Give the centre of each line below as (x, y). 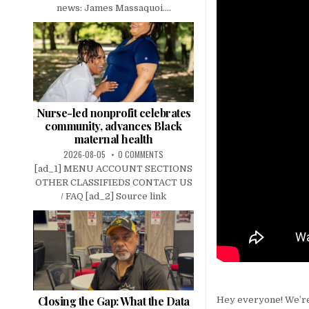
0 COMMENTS (141, 154)
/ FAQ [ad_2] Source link (113, 196)
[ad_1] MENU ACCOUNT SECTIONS (113, 168)
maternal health (113, 139)
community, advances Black (113, 126)
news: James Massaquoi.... (113, 8)
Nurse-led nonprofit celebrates (113, 112)
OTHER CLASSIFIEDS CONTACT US (113, 182)
